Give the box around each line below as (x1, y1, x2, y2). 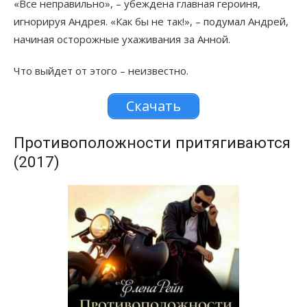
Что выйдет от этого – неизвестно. (14, 64, 188, 78)
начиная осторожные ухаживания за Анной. (14, 32, 230, 47)
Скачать (126, 97, 181, 116)
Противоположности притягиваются (14, 134, 291, 152)
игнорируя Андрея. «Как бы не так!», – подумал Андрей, (14, 14, 288, 29)
